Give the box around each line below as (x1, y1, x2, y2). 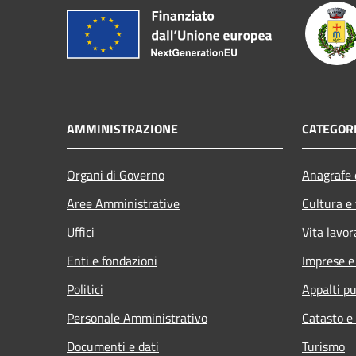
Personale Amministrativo (67, 308, 207, 327)
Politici (67, 279, 103, 299)
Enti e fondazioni (67, 250, 157, 270)
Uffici (67, 222, 95, 242)
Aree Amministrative (67, 193, 180, 213)
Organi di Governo (67, 164, 164, 184)
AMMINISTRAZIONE (67, 118, 178, 138)
